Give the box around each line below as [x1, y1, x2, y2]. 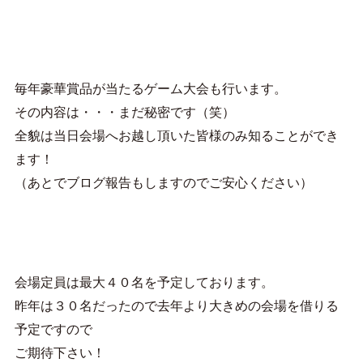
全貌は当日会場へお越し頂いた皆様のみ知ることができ [14, 128, 339, 143]
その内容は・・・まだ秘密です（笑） [14, 105, 235, 120]
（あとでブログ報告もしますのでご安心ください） [14, 175, 313, 190]
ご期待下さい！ [14, 344, 105, 360]
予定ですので [14, 321, 92, 336]
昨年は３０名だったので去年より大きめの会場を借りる [14, 297, 339, 313]
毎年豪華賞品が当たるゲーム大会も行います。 [14, 81, 287, 96]
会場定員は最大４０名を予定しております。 [14, 274, 274, 289]
